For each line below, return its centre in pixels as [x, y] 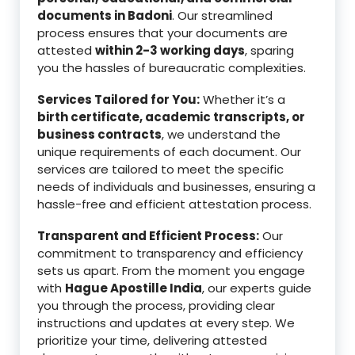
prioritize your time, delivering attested [152, 341]
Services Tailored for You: [118, 100]
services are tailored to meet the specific [160, 170]
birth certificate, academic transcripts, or [171, 117]
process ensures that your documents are [162, 33]
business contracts [99, 135]
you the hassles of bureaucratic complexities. [172, 68]
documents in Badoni [105, 16]
